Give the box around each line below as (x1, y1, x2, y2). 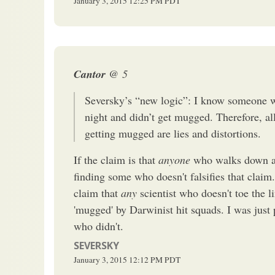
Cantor (74, 66, 109, 82)
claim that (74, 185, 121, 200)
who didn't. (74, 218, 123, 233)
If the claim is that (74, 152, 158, 167)
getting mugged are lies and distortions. (85, 125, 261, 141)
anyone (158, 152, 190, 167)
